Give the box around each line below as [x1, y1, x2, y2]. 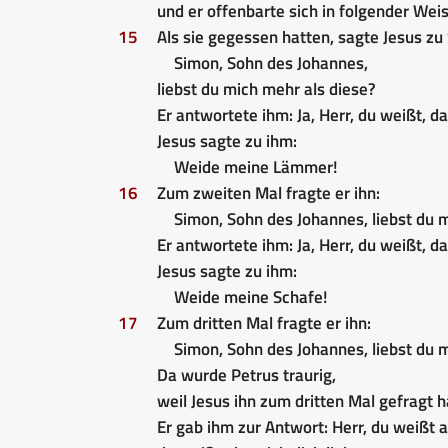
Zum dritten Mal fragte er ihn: [157, 309, 371, 336]
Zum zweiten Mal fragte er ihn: [157, 179, 380, 206]
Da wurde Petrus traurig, [157, 361, 336, 388]
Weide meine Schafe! [173, 283, 328, 310]
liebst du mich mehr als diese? [157, 75, 376, 102]
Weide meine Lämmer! [173, 153, 338, 180]
